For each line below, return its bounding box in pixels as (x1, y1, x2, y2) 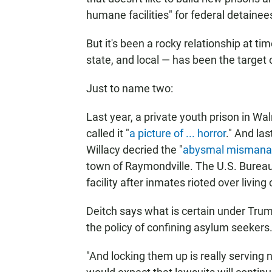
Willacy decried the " (86, 143, 183, 156)
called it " (86, 127, 129, 140)
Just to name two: (86, 82, 173, 95)
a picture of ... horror (129, 127, 226, 140)
